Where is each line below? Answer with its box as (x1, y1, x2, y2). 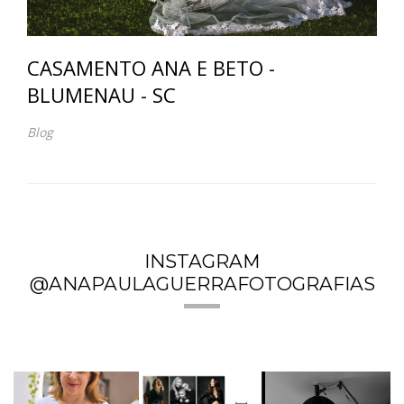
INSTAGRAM (144, 250, 260, 273)
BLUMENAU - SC (27, 81, 176, 108)
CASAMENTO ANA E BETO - (27, 54, 275, 81)
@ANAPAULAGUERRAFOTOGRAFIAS (29, 272, 375, 296)
